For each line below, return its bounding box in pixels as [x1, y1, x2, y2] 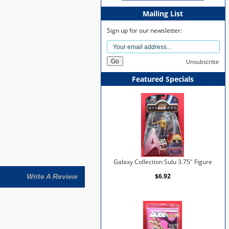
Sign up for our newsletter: [107, 26, 182, 34]
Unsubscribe [186, 57, 219, 65]
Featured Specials [132, 74, 194, 84]
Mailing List [143, 8, 184, 18]
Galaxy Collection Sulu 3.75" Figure [113, 157, 212, 166]
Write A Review [26, 172, 78, 181]
